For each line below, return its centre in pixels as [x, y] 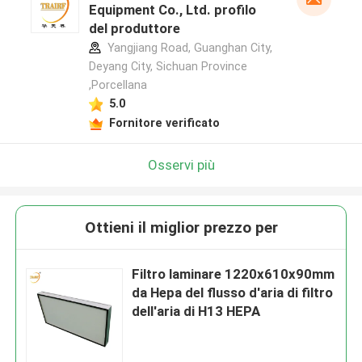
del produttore [134, 29]
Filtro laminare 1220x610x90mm [234, 274]
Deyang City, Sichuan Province [168, 67]
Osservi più [181, 164]
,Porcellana [118, 85]
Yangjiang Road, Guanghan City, [188, 48]
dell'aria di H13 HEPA [196, 311]
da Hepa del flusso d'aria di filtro [233, 293]
